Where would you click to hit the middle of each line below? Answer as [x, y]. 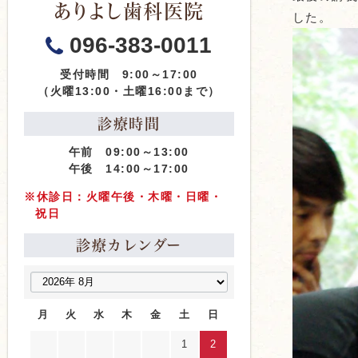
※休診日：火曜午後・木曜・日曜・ [123, 196]
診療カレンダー [129, 245]
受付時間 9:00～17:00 [129, 74]
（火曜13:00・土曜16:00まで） [129, 91]
